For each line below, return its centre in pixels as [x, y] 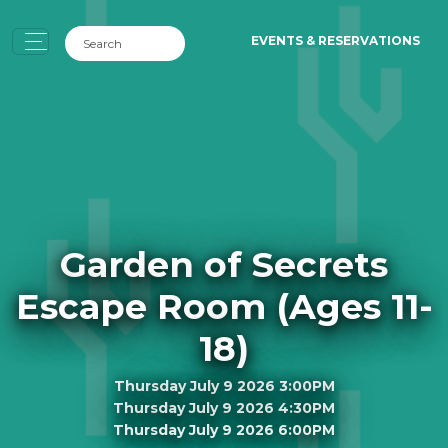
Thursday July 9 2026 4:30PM [224, 407]
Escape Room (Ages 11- [224, 306]
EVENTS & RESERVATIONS [335, 40]
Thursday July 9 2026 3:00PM [224, 385]
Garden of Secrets [224, 264]
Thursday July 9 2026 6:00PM [224, 429]
